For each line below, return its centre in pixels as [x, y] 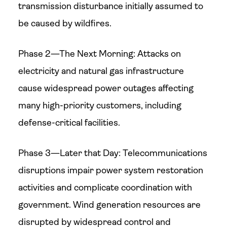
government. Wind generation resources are [109, 205]
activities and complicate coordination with [105, 187]
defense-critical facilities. [69, 123]
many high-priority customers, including [100, 105]
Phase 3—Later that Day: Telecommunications [112, 153]
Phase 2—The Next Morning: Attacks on [99, 54]
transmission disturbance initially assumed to [110, 6]
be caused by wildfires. [65, 23]
